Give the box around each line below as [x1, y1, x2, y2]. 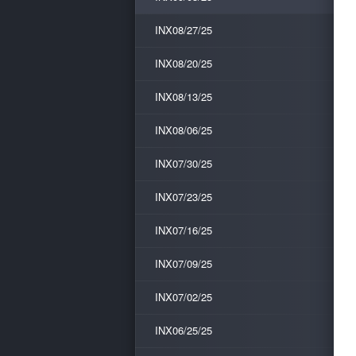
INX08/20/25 [155, 56, 212, 71]
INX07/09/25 [155, 256, 212, 271]
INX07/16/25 [155, 222, 212, 238]
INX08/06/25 [155, 122, 212, 137]
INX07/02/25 [155, 289, 212, 304]
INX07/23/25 [155, 189, 212, 204]
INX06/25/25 [155, 323, 212, 338]
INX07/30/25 [155, 156, 212, 171]
